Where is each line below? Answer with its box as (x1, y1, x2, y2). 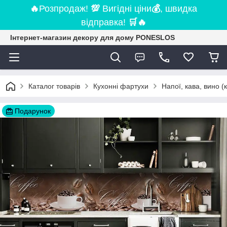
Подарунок (15, 107, 51, 115)
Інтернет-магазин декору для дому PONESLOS (10, 33, 175, 42)
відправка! (81, 17, 128, 27)
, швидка (160, 4, 197, 14)
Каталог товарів (28, 82, 80, 90)
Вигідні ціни (102, 4, 152, 14)
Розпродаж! (39, 4, 91, 14)
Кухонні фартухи (93, 82, 148, 90)
